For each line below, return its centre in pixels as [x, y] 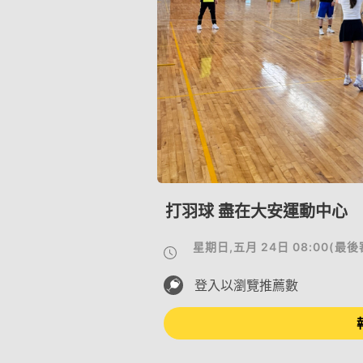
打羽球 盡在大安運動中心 [256, 211]
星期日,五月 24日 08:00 [261, 247]
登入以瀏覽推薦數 [246, 285]
